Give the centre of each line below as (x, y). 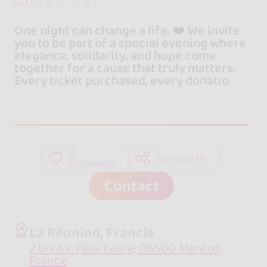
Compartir (181, 158)
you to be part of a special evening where (130, 44)
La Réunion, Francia (91, 233)
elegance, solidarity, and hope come (115, 56)
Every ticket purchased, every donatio (121, 81)
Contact (131, 186)
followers (93, 164)
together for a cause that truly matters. (125, 69)
